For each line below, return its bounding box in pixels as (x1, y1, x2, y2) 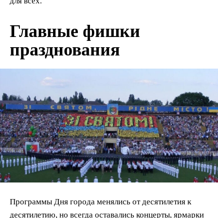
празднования (10, 40, 120, 60)
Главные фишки (10, 21, 140, 41)
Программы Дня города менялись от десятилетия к (10, 197, 191, 206)
